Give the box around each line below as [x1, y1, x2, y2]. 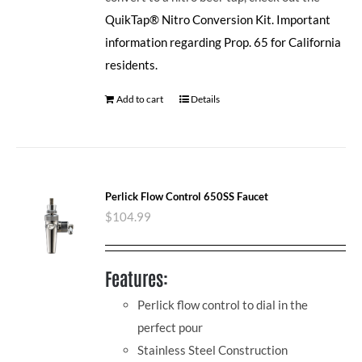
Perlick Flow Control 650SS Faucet [105, 189, 269, 203]
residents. [105, 57, 158, 72]
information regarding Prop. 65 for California [105, 34, 342, 49]
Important [276, 11, 331, 27]
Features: [105, 266, 169, 289]
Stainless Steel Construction [137, 343, 288, 358]
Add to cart [116, 92, 164, 105]
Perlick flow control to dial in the [137, 297, 309, 313]
